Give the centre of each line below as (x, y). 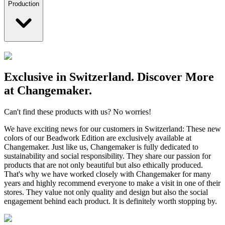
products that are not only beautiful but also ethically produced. (103, 165)
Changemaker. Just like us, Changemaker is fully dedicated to (101, 147)
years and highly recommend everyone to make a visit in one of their (112, 183)
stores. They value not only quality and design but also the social (106, 192)
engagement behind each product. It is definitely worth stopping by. (110, 201)
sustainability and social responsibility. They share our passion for (107, 156)
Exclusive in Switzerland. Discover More (109, 77)
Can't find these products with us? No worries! (78, 112)
